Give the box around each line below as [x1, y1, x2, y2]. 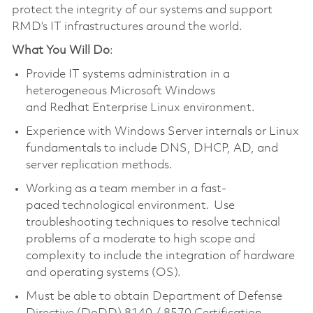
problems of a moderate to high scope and [25, 233, 255, 245]
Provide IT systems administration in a [25, 68, 230, 80]
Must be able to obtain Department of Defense [25, 290, 282, 303]
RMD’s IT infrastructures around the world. [11, 20, 242, 33]
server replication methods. [25, 159, 174, 171]
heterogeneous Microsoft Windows [25, 85, 215, 97]
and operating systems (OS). [25, 266, 181, 279]
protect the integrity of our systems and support [11, 3, 272, 16]
